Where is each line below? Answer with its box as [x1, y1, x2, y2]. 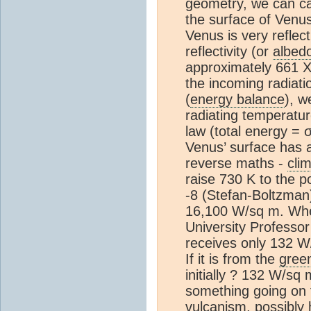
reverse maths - [185, 155, 287, 171]
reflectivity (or [185, 43, 273, 59]
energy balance [190, 91, 285, 107]
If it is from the [185, 251, 279, 267]
